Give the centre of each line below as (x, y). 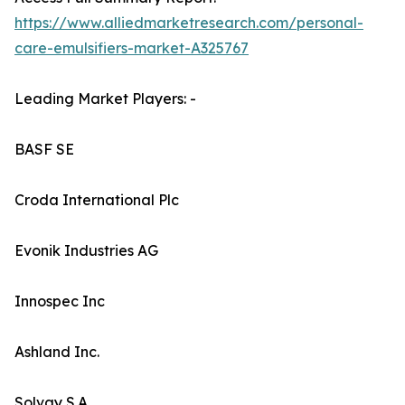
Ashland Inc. (57, 352)
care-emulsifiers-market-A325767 (132, 48)
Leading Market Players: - (105, 99)
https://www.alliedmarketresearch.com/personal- (189, 23)
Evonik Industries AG (86, 251)
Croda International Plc (97, 200)
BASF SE (44, 150)
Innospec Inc (60, 301)
